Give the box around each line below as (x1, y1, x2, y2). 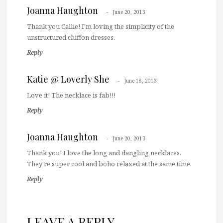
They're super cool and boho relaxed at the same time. (27, 159, 192, 169)
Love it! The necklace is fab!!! (27, 91, 115, 100)
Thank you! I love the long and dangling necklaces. (27, 148, 181, 158)
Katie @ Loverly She (27, 73, 110, 86)
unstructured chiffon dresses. (27, 33, 115, 42)
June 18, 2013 (124, 77, 157, 85)
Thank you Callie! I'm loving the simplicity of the (27, 22, 174, 31)
